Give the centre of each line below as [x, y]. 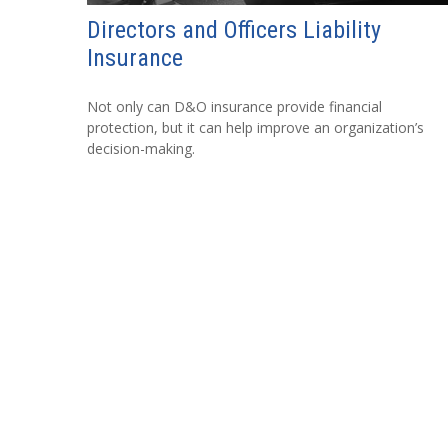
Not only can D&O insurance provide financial [234, 106]
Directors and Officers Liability [234, 29]
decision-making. [141, 148]
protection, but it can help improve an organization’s [255, 127]
